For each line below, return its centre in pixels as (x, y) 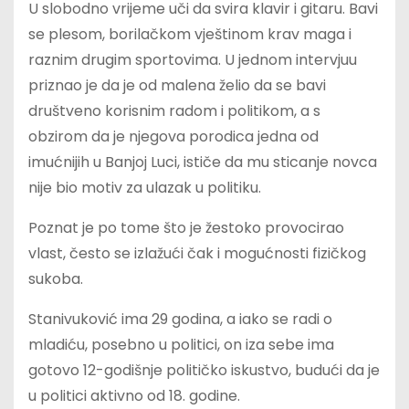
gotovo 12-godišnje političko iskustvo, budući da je (204, 371)
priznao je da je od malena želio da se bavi (177, 86)
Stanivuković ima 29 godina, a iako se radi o (180, 320)
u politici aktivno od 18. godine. (134, 396)
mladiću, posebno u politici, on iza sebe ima (181, 345)
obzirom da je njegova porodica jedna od (173, 137)
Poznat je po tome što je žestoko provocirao (186, 228)
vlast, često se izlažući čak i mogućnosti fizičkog (197, 254)
